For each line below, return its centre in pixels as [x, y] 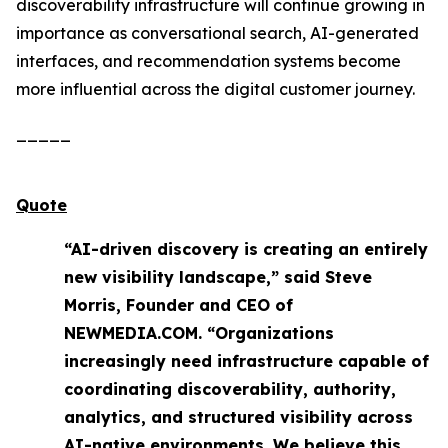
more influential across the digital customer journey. [215, 89]
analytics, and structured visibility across [238, 417]
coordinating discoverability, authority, [230, 389]
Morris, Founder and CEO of [178, 305]
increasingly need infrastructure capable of [246, 361]
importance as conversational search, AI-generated [217, 33]
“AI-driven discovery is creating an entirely [246, 249]
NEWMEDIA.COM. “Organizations [199, 333]
